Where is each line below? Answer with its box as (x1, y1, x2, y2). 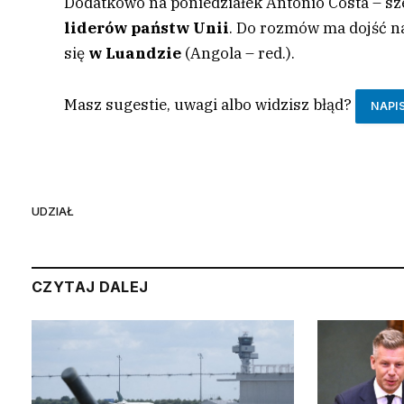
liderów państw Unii (64, 18, 230, 39)
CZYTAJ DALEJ (32, 278, 149, 297)
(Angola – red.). (181, 43, 296, 64)
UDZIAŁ (32, 203, 74, 218)
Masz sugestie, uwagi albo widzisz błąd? (64, 95, 353, 115)
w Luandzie (88, 43, 182, 64)
